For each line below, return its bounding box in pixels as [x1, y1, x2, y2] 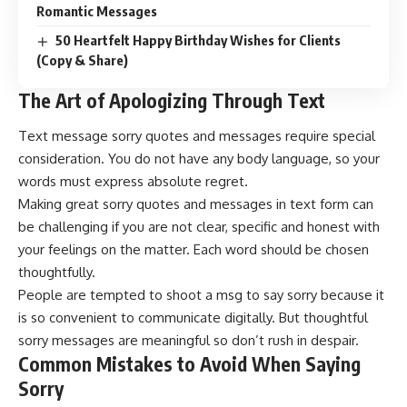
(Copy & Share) [36, 51, 128, 68]
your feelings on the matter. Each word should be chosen [18, 241, 369, 259]
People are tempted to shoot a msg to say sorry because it [18, 286, 384, 304]
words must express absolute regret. [18, 173, 248, 191]
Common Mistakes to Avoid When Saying [18, 352, 361, 377]
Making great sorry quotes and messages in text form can [18, 195, 373, 213]
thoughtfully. [18, 263, 95, 282]
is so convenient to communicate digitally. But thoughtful [18, 309, 368, 327]
